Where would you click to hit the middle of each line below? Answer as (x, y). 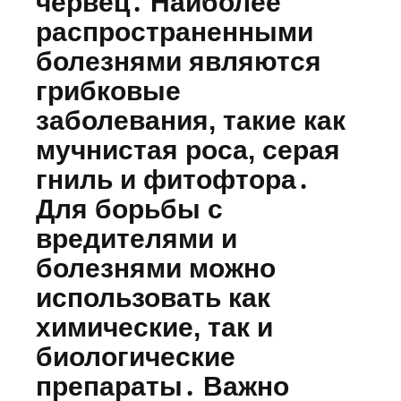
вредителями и (137, 239)
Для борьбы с (129, 209)
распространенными (175, 32)
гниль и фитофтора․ (173, 180)
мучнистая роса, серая (188, 150)
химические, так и (154, 328)
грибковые (108, 91)
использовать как (153, 298)
